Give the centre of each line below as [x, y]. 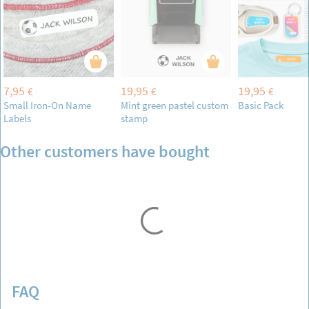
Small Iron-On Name [47, 105]
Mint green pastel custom [175, 105]
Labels [17, 118]
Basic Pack [261, 105]
